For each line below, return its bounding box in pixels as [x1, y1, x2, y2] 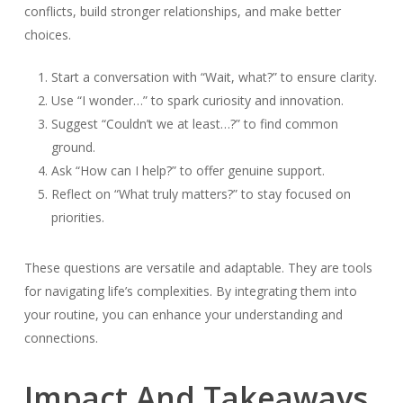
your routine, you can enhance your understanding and [23, 305, 343, 323]
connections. [23, 328, 98, 346]
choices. [23, 25, 71, 43]
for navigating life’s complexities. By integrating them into [23, 282, 357, 300]
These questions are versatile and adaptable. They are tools [23, 258, 372, 276]
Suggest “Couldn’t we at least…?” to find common [50, 114, 338, 132]
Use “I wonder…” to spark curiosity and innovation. [50, 91, 344, 109]
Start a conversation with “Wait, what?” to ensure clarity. [50, 67, 377, 85]
